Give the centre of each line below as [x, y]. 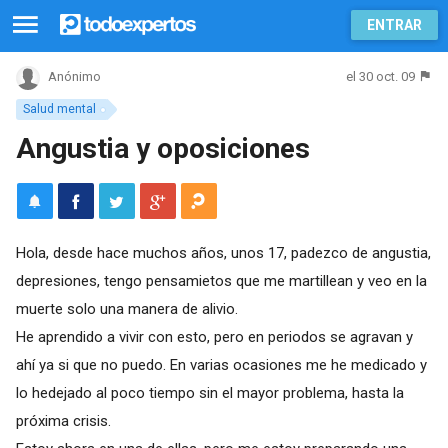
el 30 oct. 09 [381, 76]
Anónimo [74, 77]
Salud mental [59, 109]
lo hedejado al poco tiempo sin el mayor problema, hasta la [209, 392]
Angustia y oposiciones [162, 148]
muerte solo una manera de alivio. [126, 308]
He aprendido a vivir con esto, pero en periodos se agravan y [214, 336]
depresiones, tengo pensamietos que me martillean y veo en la [221, 280]
